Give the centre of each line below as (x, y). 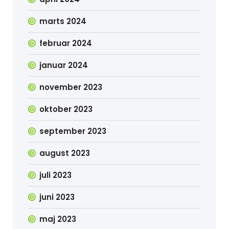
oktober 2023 (66, 109)
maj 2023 (58, 219)
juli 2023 (56, 175)
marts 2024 (63, 21)
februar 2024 (66, 43)
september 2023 (73, 131)
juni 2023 (57, 197)
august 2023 (65, 153)
